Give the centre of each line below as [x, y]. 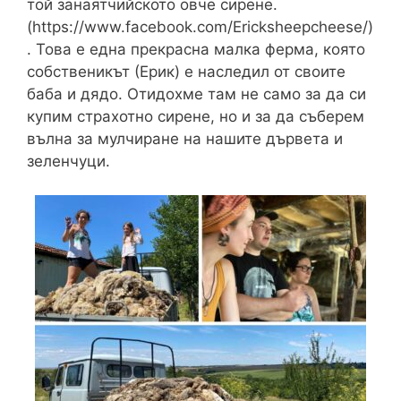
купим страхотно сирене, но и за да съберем [196, 116]
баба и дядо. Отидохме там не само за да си [196, 94]
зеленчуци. [68, 161]
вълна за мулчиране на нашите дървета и [185, 138]
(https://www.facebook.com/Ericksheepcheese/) [200, 26]
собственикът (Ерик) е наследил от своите [186, 71]
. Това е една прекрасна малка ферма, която [196, 49]
